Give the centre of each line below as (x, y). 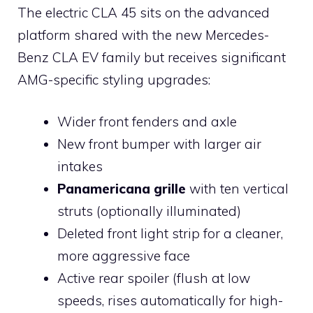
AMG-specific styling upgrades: (114, 79)
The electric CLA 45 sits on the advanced (144, 12)
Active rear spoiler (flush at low (154, 278)
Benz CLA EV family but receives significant (152, 57)
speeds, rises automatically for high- (170, 301)
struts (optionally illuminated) (149, 211)
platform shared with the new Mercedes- (143, 35)
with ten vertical (237, 189)
